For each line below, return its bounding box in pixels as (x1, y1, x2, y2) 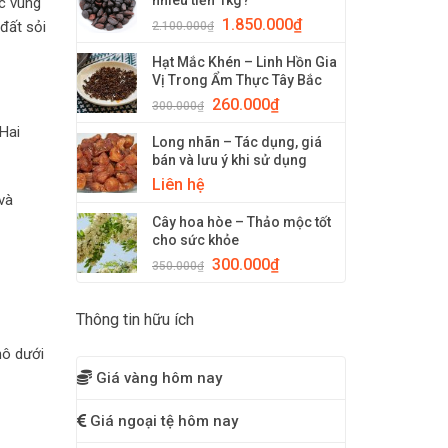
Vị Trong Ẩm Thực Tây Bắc (152, 72, 322, 88)
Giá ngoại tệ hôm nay (90, 412, 238, 430)
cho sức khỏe (152, 232, 239, 248)
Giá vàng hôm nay (96, 369, 222, 387)
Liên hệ (152, 175, 205, 194)
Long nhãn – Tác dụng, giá (152, 134, 322, 150)
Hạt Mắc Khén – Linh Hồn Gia (152, 54, 337, 70)
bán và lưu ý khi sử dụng (152, 152, 307, 168)
